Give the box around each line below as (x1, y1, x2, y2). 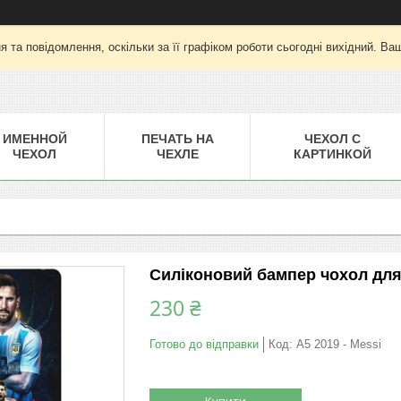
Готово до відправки (149, 337, 259, 351)
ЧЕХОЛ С (303, 131, 361, 146)
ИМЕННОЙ (2, 131, 67, 146)
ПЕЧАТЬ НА (141, 131, 214, 146)
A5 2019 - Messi (296, 337, 381, 351)
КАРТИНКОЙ (293, 146, 371, 161)
